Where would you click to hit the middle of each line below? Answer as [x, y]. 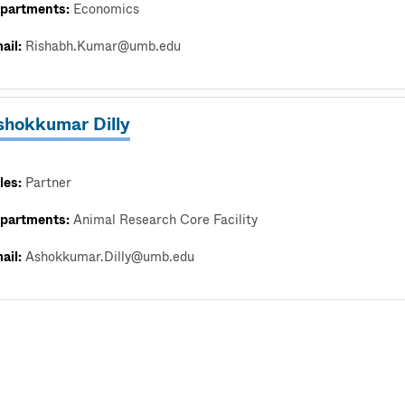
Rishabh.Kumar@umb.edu [103, 46]
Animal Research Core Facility [165, 221]
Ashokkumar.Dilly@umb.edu [110, 258]
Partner [48, 184]
